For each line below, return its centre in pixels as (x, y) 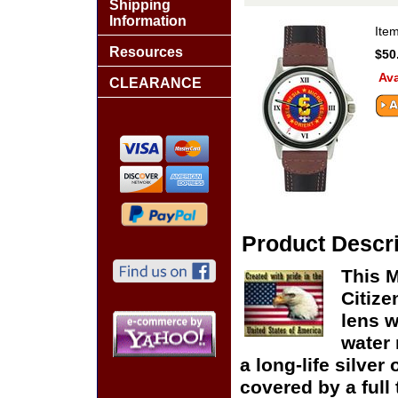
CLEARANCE (155, 83)
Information (148, 21)
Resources (146, 52)
